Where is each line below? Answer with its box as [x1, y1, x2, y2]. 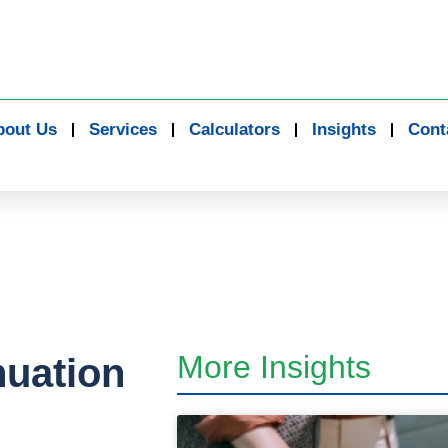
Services [89, 120, 157, 139]
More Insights [176, 349, 371, 385]
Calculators [189, 120, 280, 139]
